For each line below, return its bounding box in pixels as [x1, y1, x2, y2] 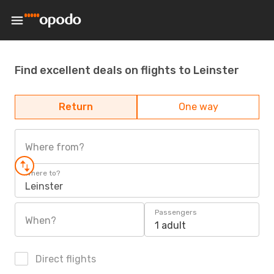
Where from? [25, 141, 84, 153]
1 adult [155, 220, 186, 231]
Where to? [25, 169, 60, 177]
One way [178, 101, 218, 113]
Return [59, 101, 93, 113]
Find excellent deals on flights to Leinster [15, 63, 239, 77]
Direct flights [33, 253, 96, 265]
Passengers [155, 208, 197, 217]
